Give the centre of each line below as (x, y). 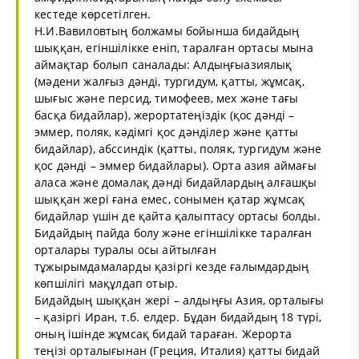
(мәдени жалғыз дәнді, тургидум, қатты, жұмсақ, (169, 81)
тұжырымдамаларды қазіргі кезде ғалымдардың (172, 266)
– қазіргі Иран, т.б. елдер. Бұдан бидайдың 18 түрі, (178, 317)
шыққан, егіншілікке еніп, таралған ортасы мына (174, 47)
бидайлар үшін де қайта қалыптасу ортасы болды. (177, 216)
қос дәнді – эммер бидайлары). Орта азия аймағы (175, 165)
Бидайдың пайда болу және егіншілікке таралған (173, 232)
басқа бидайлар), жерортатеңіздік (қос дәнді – (165, 115)
